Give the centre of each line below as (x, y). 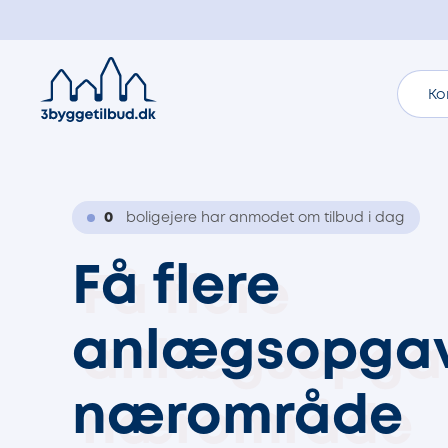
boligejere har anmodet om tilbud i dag (264, 217)
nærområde (237, 419)
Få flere (176, 289)
